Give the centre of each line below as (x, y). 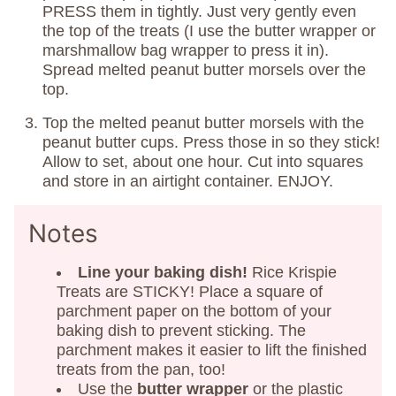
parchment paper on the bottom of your (194, 311)
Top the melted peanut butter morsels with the (203, 122)
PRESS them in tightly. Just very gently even (199, 11)
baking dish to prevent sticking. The (181, 330)
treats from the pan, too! (141, 369)
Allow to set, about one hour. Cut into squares (203, 161)
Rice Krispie (294, 272)
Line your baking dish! (165, 272)
